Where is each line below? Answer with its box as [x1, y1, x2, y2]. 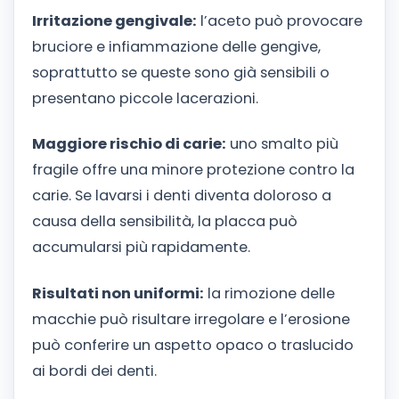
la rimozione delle [204, 283, 335, 305]
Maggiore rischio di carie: [32, 134, 226, 155]
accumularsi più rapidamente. [32, 237, 250, 258]
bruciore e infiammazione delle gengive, [32, 36, 321, 57]
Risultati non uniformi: [32, 283, 204, 305]
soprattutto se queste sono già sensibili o [32, 61, 330, 83]
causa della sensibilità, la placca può [32, 211, 297, 232]
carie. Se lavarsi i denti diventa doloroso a [32, 185, 331, 207]
